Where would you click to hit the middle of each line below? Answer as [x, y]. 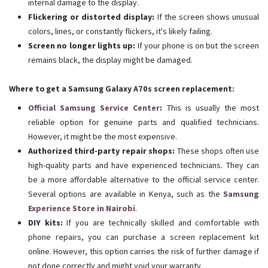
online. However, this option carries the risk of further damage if [144, 252]
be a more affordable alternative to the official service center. [144, 180]
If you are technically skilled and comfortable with [161, 223]
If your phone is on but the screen [197, 46]
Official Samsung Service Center [94, 108]
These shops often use [217, 151]
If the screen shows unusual [207, 17]
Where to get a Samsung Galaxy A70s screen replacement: [122, 89]
